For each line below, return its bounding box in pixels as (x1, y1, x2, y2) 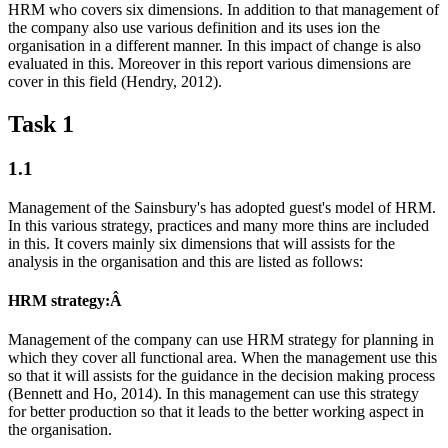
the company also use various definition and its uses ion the (8, 19, 380, 37)
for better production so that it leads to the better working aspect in (8, 403, 424, 421)
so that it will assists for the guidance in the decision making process (8, 367, 435, 385)
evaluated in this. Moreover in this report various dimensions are (8, 55, 411, 73)
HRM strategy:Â (8, 291, 126, 309)
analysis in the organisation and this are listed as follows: (8, 252, 363, 270)
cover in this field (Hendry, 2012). (8, 73, 222, 91)
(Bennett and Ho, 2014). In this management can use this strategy (8, 385, 419, 403)
